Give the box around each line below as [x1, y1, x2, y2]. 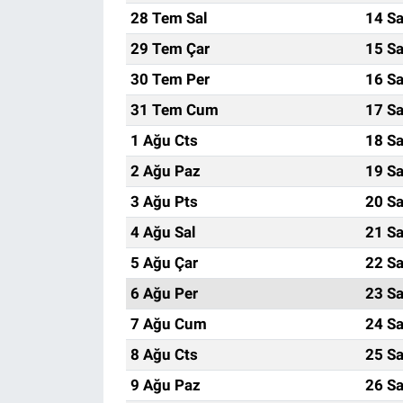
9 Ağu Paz [130, 375, 201, 394]
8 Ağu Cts [130, 345, 198, 363]
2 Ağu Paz [130, 161, 201, 180]
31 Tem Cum [130, 100, 219, 119]
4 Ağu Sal [130, 222, 196, 241]
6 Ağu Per [130, 283, 198, 302]
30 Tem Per [130, 69, 210, 88]
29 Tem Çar [130, 39, 210, 58]
